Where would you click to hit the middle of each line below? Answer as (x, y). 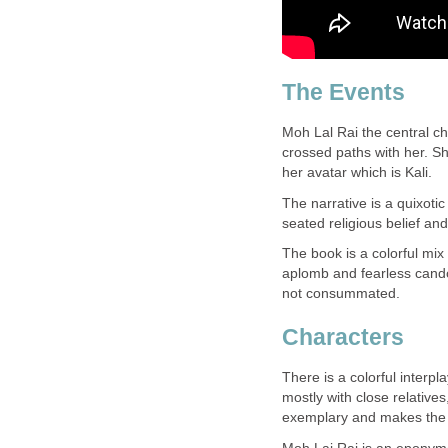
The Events (343, 91)
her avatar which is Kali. (357, 173)
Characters (343, 336)
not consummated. (341, 293)
